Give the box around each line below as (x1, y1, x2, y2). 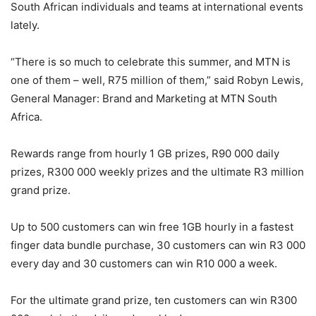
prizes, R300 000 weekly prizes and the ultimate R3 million (11, 165, 304, 179)
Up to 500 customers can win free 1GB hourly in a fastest (11, 220, 293, 234)
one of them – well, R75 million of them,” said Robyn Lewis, (11, 73, 303, 87)
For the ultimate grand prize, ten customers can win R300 (11, 293, 297, 308)
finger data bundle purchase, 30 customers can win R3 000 (11, 238, 305, 253)
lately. (11, 18, 39, 32)
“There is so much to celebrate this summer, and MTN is (11, 55, 291, 69)
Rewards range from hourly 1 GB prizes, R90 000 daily (11, 147, 279, 161)
